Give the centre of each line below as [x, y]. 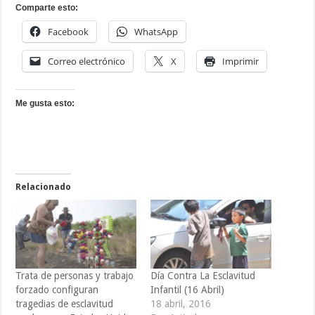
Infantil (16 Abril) [187, 290]
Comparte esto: [47, 8]
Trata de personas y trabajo [75, 276]
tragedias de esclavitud [65, 304]
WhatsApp [156, 32]
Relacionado [44, 187]
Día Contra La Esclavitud [202, 276]
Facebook [69, 32]
